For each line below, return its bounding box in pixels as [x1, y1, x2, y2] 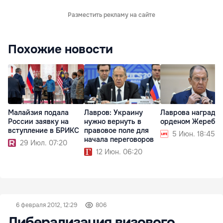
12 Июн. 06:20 [96, 147, 142, 157]
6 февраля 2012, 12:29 [16, 201, 77, 209]
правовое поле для [84, 126, 149, 135]
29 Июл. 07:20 [20, 138, 67, 148]
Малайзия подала [8, 108, 69, 117]
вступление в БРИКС [8, 126, 79, 135]
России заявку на [8, 117, 69, 126]
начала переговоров [84, 135, 154, 144]
